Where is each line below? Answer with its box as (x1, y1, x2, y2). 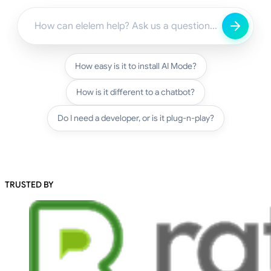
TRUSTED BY (5, 178, 54, 190)
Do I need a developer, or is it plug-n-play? (57, 112, 214, 123)
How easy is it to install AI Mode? (74, 60, 197, 71)
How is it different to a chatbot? (76, 86, 195, 97)
